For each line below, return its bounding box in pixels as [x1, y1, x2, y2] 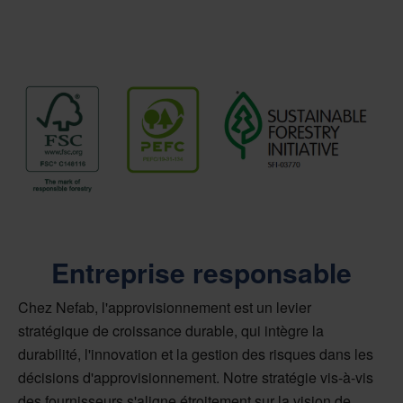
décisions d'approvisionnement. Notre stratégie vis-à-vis [18, 367, 373, 389]
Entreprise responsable [51, 253, 352, 292]
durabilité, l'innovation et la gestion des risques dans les [18, 344, 373, 365]
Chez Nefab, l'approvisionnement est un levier [18, 297, 311, 318]
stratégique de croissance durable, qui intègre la [18, 320, 324, 342]
